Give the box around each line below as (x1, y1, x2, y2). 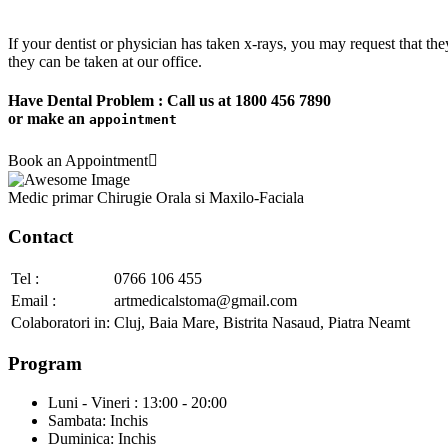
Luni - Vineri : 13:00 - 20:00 (48, 394, 227, 412)
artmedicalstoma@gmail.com (114, 291, 297, 309)
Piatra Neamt (328, 313, 410, 331)
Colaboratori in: (11, 313, 110, 331)
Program (8, 353, 82, 375)
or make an (8, 109, 89, 127)
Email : (11, 291, 56, 309)
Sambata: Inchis (48, 412, 148, 430)
